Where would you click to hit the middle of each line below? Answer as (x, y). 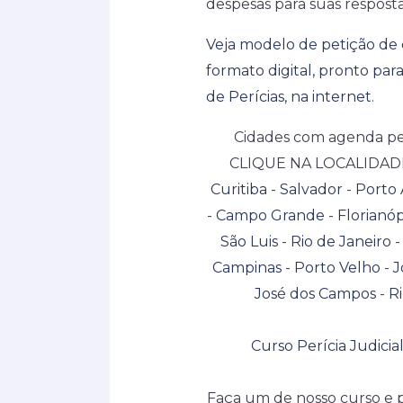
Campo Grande (270, 215)
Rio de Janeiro (341, 241)
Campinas (247, 267)
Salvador (311, 189)
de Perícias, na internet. (290, 96)
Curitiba (238, 189)
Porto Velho (337, 267)
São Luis (249, 241)
